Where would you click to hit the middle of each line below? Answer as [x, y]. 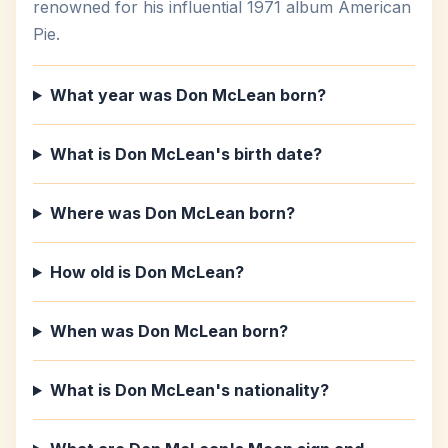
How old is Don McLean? [146, 272]
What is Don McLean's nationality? [189, 390]
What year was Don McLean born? [187, 95]
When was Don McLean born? [168, 331]
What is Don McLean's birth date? [185, 154]
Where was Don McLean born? [172, 213]
